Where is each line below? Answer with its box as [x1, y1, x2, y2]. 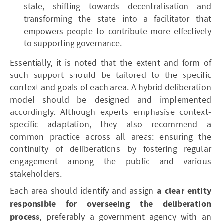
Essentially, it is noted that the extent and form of [10, 56, 211, 68]
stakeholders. [10, 167, 62, 179]
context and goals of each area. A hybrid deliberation [10, 81, 211, 93]
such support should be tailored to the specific [10, 69, 211, 80]
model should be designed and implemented [10, 93, 211, 105]
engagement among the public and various [10, 155, 211, 167]
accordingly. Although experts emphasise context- [10, 106, 211, 117]
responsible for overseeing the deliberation [10, 197, 211, 210]
